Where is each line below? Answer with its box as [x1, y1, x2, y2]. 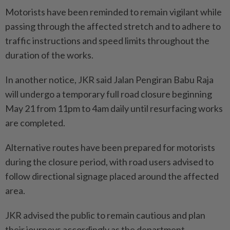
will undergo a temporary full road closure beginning [5, 88, 212, 100]
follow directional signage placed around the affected [5, 170, 219, 182]
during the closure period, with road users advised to [5, 156, 214, 167]
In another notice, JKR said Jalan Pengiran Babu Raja [5, 73, 214, 85]
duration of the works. [5, 49, 93, 61]
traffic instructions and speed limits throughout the [5, 34, 209, 46]
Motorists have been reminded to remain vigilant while [5, 6, 222, 17]
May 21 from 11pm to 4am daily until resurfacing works [5, 102, 223, 114]
